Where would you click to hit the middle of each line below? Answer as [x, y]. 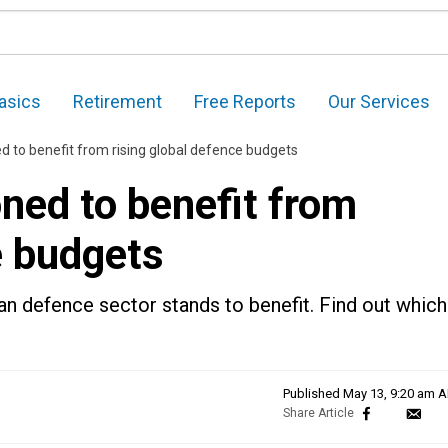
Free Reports [245, 102]
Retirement [117, 102]
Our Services [379, 102]
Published [313, 394]
